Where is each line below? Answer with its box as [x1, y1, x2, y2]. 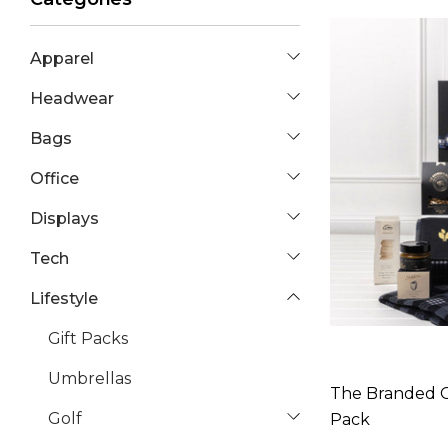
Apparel [30, 49, 94, 68]
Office [30, 169, 79, 188]
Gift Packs [48, 329, 128, 348]
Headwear [30, 89, 114, 108]
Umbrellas [48, 369, 131, 388]
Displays [30, 209, 99, 228]
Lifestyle [30, 289, 98, 308]
